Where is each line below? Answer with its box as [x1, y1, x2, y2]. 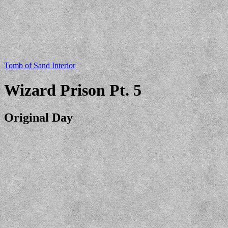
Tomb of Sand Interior [4, 61, 75, 70]
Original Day [4, 110, 73, 124]
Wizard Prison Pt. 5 [4, 81, 141, 100]
